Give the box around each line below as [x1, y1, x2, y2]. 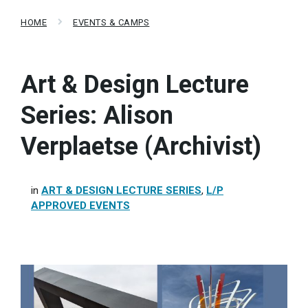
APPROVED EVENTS [31, 199, 130, 212]
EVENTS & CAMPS [73, 17, 150, 27]
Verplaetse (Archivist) [21, 132, 261, 161]
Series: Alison [21, 101, 173, 130]
